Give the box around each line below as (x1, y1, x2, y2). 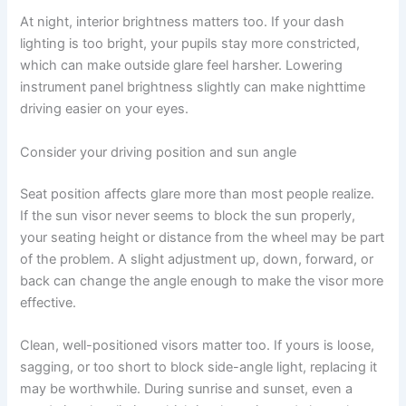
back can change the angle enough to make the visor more (20, 272, 384, 289)
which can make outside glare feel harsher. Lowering (20, 57, 343, 74)
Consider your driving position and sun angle (20, 143, 297, 160)
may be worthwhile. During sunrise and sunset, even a (20, 380, 353, 397)
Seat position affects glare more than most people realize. (20, 185, 375, 202)
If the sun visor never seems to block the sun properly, (20, 207, 356, 224)
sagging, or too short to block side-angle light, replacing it (20, 358, 378, 375)
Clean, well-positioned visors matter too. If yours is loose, (20, 336, 375, 353)
